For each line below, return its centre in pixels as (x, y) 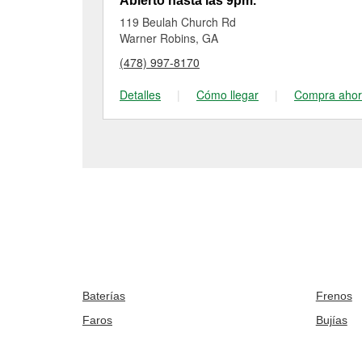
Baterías (104, 296)
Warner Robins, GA (169, 38)
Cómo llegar (227, 95)
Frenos (334, 296)
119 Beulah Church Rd (178, 22)
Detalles (140, 95)
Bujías (331, 320)
